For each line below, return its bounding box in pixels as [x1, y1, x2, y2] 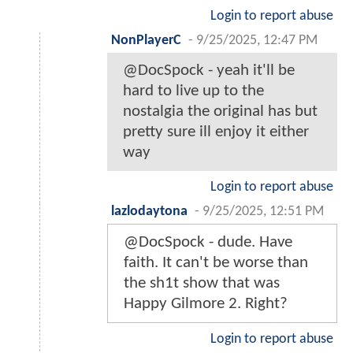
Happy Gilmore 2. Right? [124, 295, 288, 313]
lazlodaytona [111, 205, 188, 219]
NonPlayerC [111, 34, 181, 48]
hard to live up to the [123, 83, 264, 100]
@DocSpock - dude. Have [124, 234, 292, 251]
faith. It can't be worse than [124, 255, 308, 272]
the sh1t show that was [124, 275, 280, 292]
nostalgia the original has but [123, 103, 318, 121]
